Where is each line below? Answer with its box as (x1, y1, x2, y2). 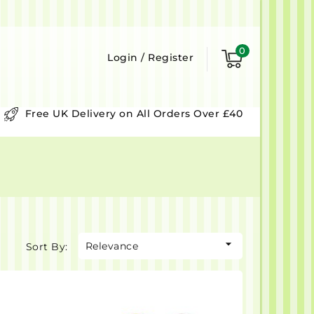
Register (148, 51, 193, 64)
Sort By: (25, 240, 68, 253)
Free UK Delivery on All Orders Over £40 (25, 107, 243, 120)
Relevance (85, 239, 139, 252)
